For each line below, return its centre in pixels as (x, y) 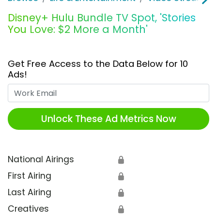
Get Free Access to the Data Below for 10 (98, 64)
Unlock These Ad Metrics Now (108, 119)
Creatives (28, 209)
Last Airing (30, 193)
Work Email (131, 90)
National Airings (41, 160)
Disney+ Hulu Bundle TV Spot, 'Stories (102, 18)
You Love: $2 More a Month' (78, 30)
